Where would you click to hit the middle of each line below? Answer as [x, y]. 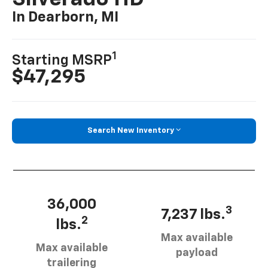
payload [197, 253]
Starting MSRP [62, 61]
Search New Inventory [131, 131]
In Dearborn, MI [66, 17]
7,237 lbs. [193, 215]
